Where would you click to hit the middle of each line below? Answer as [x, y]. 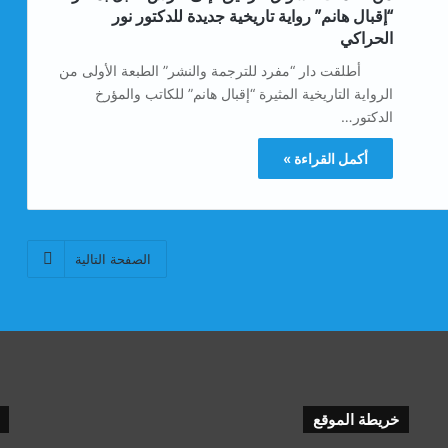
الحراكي [366, 37]
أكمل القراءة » [325, 158]
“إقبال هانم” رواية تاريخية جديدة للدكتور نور [252, 15]
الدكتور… [367, 116]
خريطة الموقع [356, 418]
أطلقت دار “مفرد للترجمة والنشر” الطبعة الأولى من [226, 70]
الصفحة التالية [113, 258]
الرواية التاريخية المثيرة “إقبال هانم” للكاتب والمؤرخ [244, 93]
